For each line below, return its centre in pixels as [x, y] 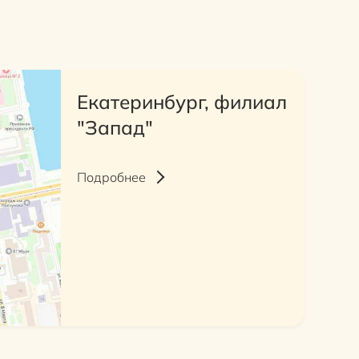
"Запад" [115, 127]
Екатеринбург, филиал [182, 101]
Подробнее [111, 177]
